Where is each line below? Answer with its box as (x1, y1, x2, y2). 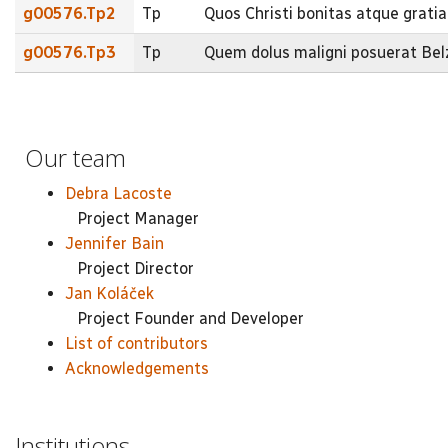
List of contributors (65, 334, 208, 354)
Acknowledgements (65, 359, 209, 379)
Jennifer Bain (65, 234, 164, 254)
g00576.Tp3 (23, 42, 116, 62)
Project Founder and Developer (65, 309, 304, 329)
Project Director (65, 259, 194, 279)
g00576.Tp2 (23, 3, 116, 23)
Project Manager (65, 209, 199, 229)
